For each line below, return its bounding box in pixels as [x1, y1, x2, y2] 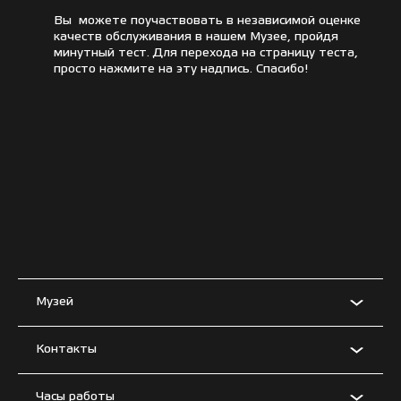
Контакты [36, 344, 97, 355]
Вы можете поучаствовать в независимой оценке [54, 14, 361, 27]
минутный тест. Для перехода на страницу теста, [54, 47, 358, 59]
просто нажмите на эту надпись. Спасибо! [54, 63, 309, 75]
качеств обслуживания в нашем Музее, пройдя [54, 30, 338, 43]
